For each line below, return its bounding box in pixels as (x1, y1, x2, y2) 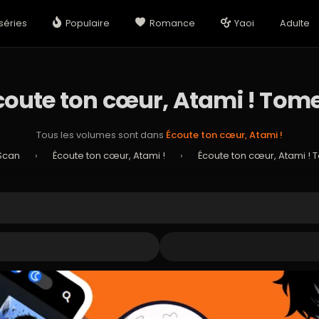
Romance (149, 17, 195, 29)
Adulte (280, 17, 310, 29)
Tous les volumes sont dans (36, 128, 166, 142)
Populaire (66, 17, 110, 29)
